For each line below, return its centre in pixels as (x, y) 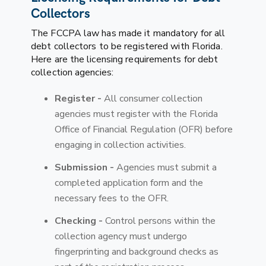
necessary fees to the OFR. (112, 198)
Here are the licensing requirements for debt (125, 59)
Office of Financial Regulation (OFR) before (144, 129)
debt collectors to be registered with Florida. (127, 46)
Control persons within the (159, 221)
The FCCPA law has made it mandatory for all (128, 33)
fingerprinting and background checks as (137, 251)
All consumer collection (152, 98)
